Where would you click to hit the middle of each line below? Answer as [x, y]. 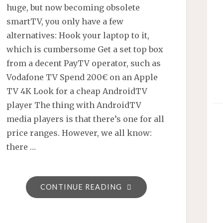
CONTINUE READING [81, 187]
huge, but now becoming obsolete [73, 7]
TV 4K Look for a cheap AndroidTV [77, 91]
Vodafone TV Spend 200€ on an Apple [82, 77]
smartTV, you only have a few [65, 21]
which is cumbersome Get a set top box [85, 49]
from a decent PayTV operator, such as [84, 63]
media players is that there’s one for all [86, 119]
